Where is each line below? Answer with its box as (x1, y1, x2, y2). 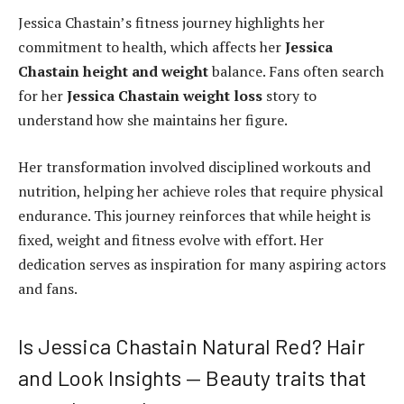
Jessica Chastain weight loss (67, 86, 262, 106)
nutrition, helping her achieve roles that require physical (18, 180, 383, 201)
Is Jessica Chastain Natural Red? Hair (18, 333, 365, 360)
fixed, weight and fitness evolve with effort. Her (18, 229, 324, 250)
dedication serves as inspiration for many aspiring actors (18, 253, 386, 274)
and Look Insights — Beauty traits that (18, 364, 366, 391)
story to (262, 86, 317, 106)
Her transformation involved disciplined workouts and (18, 156, 371, 177)
